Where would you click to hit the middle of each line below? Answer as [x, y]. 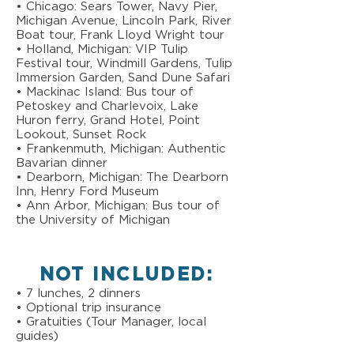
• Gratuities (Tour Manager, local [111, 322]
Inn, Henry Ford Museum [87, 192]
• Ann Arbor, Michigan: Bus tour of [118, 206]
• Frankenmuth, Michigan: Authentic [121, 149]
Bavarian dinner [62, 163]
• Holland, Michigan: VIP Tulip [102, 49]
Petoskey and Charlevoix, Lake [107, 106]
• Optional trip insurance [88, 308]
